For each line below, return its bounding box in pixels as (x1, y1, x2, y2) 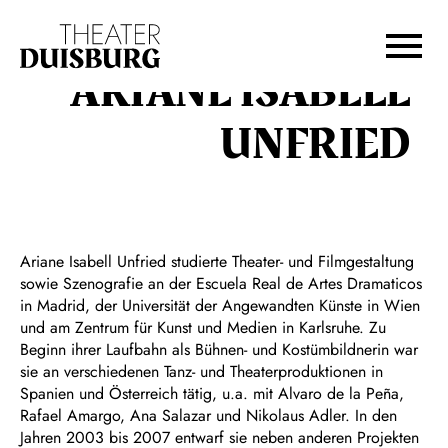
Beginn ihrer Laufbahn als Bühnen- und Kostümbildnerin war (20, 338, 418, 361)
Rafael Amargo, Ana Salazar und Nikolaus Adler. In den (20, 404, 397, 427)
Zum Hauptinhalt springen (233, 9, 405, 32)
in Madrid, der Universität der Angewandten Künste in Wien (20, 294, 420, 317)
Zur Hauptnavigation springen (10, 9, 208, 32)
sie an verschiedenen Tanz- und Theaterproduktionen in (20, 360, 383, 383)
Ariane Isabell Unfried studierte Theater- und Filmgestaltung (20, 250, 414, 273)
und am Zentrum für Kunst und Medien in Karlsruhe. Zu (20, 316, 386, 339)
